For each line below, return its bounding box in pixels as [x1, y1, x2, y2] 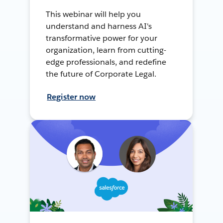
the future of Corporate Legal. [46, 68, 156, 79]
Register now [47, 91, 96, 102]
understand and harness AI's [46, 20, 152, 31]
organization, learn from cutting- [46, 44, 166, 55]
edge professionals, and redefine [46, 56, 166, 67]
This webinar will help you [46, 8, 141, 19]
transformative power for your [46, 32, 157, 43]
